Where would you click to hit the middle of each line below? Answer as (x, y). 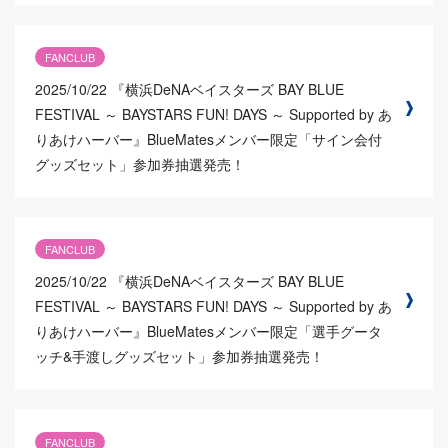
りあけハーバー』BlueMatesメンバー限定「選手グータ (208, 331)
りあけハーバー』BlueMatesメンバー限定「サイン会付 (208, 138)
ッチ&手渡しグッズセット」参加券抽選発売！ (179, 356)
